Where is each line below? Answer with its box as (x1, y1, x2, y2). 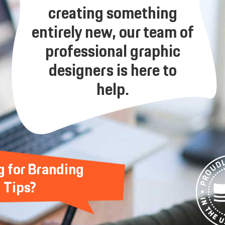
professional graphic (45, 40, 180, 64)
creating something (48, 2, 177, 26)
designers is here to (48, 59, 177, 83)
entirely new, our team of (31, 21, 194, 45)
